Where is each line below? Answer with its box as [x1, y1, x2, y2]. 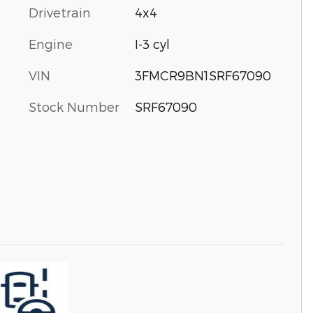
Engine [29, 36, 73, 51]
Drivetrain [29, 5, 91, 20]
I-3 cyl [134, 36, 170, 51]
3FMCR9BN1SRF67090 [134, 68, 271, 82]
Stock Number [29, 99, 119, 114]
